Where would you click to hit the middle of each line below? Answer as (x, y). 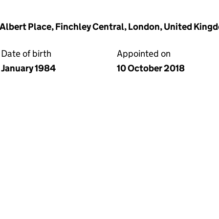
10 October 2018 (151, 68)
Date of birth (26, 54)
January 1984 (28, 68)
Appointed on (144, 54)
